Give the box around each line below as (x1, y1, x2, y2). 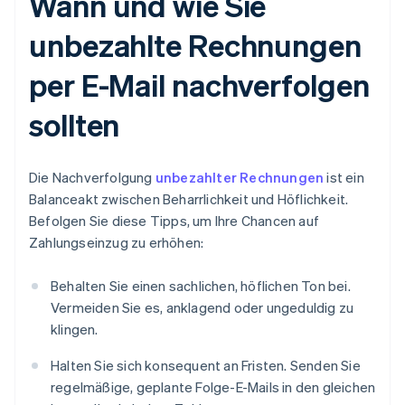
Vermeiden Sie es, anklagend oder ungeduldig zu (51, 298, 354, 317)
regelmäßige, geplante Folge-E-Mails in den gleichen (51, 378, 376, 397)
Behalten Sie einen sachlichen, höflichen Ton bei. (51, 277, 351, 296)
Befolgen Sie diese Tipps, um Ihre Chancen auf (29, 212, 320, 231)
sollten (29, 105, 120, 145)
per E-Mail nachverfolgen (29, 65, 370, 105)
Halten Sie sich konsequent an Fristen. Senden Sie (51, 356, 361, 375)
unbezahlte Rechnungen (29, 25, 362, 65)
